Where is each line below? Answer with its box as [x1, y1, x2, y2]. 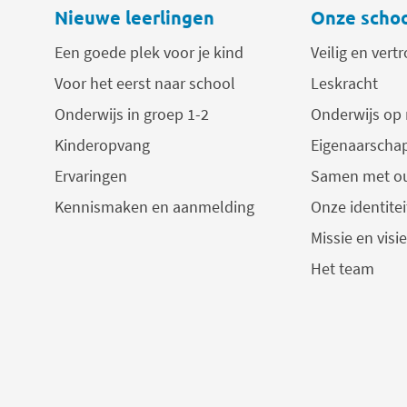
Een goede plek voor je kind [55, 42, 243, 64]
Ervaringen [55, 165, 127, 187]
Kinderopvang [55, 134, 150, 156]
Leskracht [311, 73, 378, 94]
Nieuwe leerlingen [55, 5, 214, 30]
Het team [311, 258, 374, 280]
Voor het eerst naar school [55, 73, 235, 94]
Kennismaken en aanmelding [55, 196, 254, 218]
